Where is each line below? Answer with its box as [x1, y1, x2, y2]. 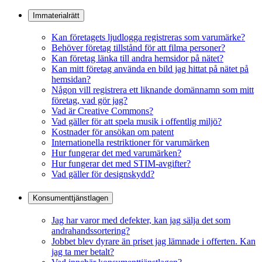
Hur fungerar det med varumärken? [51, 148, 181, 158]
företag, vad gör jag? [51, 95, 127, 106]
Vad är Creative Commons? [51, 106, 153, 116]
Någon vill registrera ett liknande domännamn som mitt [51, 85, 254, 95]
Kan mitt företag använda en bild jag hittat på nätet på [51, 64, 249, 74]
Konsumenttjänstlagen [33, 194, 108, 203]
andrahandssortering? [51, 225, 130, 236]
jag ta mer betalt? [51, 246, 114, 257]
